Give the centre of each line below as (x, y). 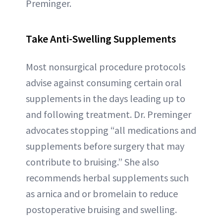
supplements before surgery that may (105, 146)
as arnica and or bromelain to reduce (102, 194)
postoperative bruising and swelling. (101, 210)
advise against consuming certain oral (104, 83)
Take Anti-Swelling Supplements (101, 39)
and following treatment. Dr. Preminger (109, 114)
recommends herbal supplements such (107, 178)
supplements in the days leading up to (106, 99)
